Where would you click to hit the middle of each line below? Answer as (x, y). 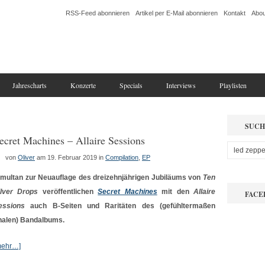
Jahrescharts (30, 85)
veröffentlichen (68, 192)
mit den (175, 192)
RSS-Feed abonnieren (98, 13)
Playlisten (233, 85)
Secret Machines (127, 192)
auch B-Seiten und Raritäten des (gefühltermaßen (120, 206)
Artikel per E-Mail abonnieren (177, 13)
